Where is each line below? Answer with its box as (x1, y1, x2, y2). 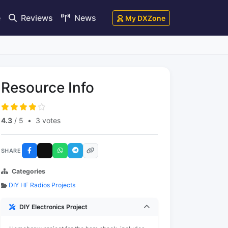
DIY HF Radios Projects (9, 181, 75, 189)
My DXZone (125, 13, 165, 22)
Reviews (19, 12, 53, 23)
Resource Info (1, 79, 94, 96)
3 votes (36, 116, 61, 125)
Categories (12, 167, 45, 175)
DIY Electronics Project (19, 203, 88, 211)
